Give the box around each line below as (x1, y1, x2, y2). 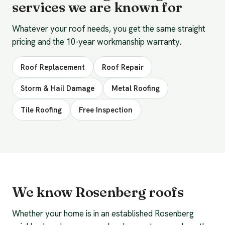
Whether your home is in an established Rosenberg (12, 207, 194, 219)
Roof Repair (102, 62, 144, 72)
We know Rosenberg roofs (12, 183, 184, 200)
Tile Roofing (21, 105, 62, 115)
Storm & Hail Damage (21, 83, 94, 93)
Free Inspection (79, 105, 133, 115)
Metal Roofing (111, 83, 160, 93)
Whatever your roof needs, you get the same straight (12, 23, 205, 35)
